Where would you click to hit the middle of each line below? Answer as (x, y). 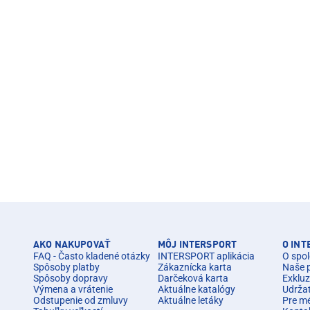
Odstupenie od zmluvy (81, 300)
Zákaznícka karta (195, 267)
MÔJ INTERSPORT (198, 245)
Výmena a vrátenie (73, 289)
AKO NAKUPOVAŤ (72, 245)
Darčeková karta (193, 278)
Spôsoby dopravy (71, 278)
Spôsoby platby (66, 267)
